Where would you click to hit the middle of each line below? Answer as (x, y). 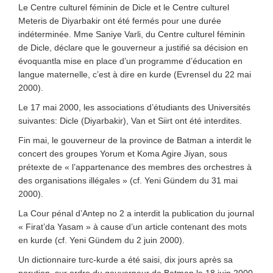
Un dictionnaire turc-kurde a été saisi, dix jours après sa (126, 260)
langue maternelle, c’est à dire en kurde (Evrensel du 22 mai (135, 74)
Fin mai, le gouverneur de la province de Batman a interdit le (135, 140)
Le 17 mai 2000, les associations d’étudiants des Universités (134, 107)
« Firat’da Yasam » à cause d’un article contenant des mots (133, 227)
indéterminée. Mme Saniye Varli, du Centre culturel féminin (132, 34)
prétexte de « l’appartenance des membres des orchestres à (135, 167)
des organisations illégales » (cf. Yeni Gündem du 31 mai (128, 180)
